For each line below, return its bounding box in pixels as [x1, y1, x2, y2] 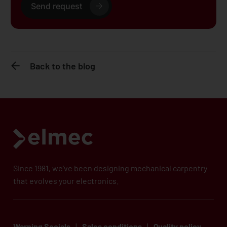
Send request [31, 1, 83, 11]
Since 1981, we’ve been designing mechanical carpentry [13, 163, 208, 173]
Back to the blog [30, 60, 96, 72]
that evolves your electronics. [13, 176, 121, 186]
